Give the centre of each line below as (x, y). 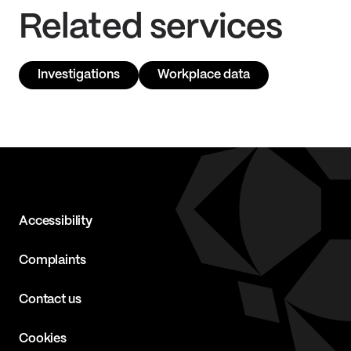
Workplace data (204, 75)
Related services (150, 28)
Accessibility (56, 221)
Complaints (52, 261)
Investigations (79, 75)
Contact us (50, 300)
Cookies (43, 339)
